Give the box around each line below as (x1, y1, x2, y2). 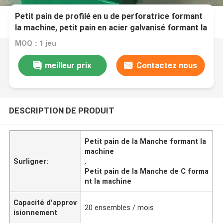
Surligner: (13, 157, 49, 165)
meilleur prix (45, 60, 92, 70)
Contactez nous (136, 60, 197, 70)
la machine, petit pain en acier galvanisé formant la (15, 22, 208, 33)
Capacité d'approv (13, 198, 77, 207)
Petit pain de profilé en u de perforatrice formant (15, 11, 203, 21)
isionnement (13, 208, 58, 217)
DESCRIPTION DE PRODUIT (8, 105, 114, 115)
